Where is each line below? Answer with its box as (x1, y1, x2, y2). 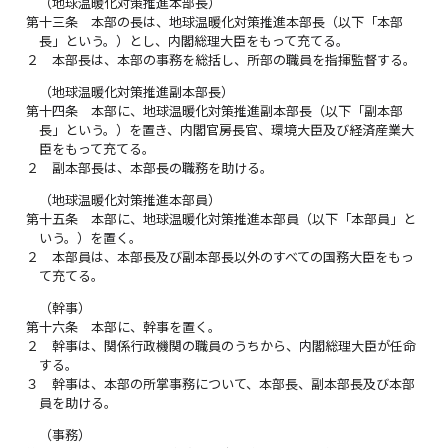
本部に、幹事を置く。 (91, 318, 222, 335)
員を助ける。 (39, 394, 118, 411)
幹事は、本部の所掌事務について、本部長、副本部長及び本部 (52, 375, 416, 392)
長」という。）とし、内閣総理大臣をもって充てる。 (39, 32, 350, 49)
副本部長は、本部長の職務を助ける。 (52, 159, 274, 176)
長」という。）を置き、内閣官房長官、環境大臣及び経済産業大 (39, 121, 415, 138)
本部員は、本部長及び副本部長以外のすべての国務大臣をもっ (52, 248, 415, 265)
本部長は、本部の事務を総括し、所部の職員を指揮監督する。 (52, 51, 417, 68)
